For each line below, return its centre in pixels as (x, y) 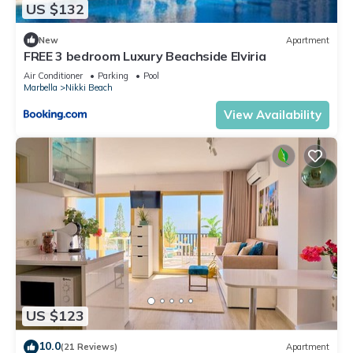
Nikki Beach (89, 88)
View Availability (273, 115)
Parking (113, 76)
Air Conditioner (53, 76)
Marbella (41, 88)
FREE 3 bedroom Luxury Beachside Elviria (145, 56)
